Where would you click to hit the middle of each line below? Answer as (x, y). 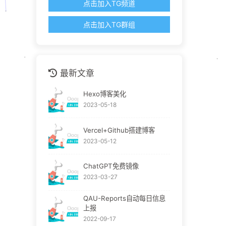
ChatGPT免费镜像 (111, 166)
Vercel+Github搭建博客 (119, 130)
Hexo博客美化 (104, 94)
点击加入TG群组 (109, 25)
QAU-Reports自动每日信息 (124, 198)
